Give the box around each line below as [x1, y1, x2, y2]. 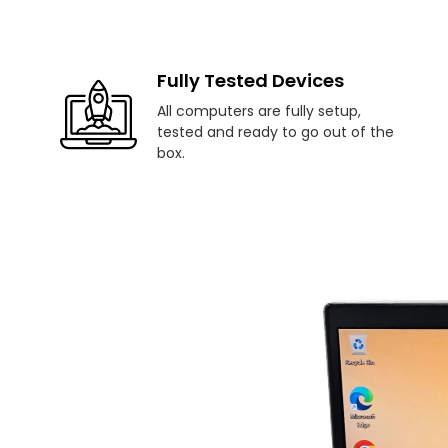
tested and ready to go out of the [157, 122, 394, 143]
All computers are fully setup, [157, 101, 361, 122]
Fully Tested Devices [157, 68, 344, 94]
